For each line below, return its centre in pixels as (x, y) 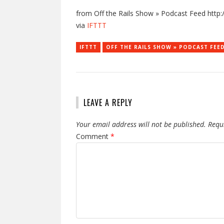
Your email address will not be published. (141, 124)
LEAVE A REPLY (108, 102)
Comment (93, 136)
